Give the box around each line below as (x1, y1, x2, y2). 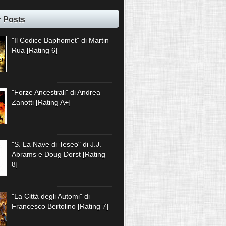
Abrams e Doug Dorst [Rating (12, 150, 106, 158)
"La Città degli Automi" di (12, 192, 90, 200)
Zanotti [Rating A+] (12, 98, 71, 106)
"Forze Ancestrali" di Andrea (12, 88, 101, 96)
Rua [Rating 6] (12, 46, 58, 54)
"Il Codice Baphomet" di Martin (12, 36, 109, 44)
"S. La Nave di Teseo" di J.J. (12, 140, 102, 148)
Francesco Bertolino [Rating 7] (12, 202, 109, 210)
